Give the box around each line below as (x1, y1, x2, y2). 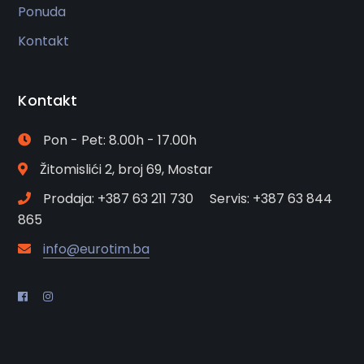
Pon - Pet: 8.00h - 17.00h (43, 131, 197, 150)
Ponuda (18, 2, 67, 22)
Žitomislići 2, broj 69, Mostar (40, 160, 214, 180)
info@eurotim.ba (43, 240, 150, 259)
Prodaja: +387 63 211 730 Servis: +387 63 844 (43, 189, 333, 209)
